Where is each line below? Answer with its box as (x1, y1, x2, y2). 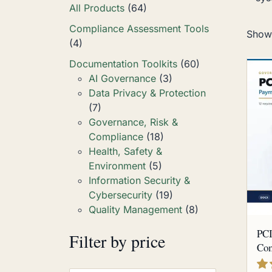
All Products (69, 2, 124, 14)
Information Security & (89, 174, 190, 186)
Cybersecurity (89, 189, 152, 201)
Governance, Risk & (89, 116, 178, 128)
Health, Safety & (89, 145, 162, 157)
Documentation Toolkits (69, 58, 177, 70)
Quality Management (89, 203, 182, 216)
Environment (89, 160, 146, 172)
